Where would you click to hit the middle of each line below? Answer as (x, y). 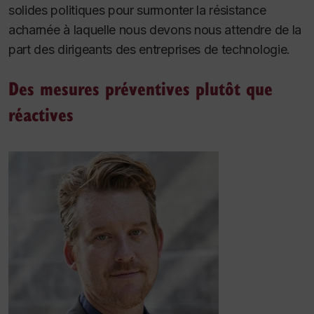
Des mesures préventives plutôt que (141, 88)
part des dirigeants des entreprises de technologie (148, 49)
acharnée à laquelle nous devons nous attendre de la (155, 29)
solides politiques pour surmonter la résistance (137, 10)
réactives (41, 114)
